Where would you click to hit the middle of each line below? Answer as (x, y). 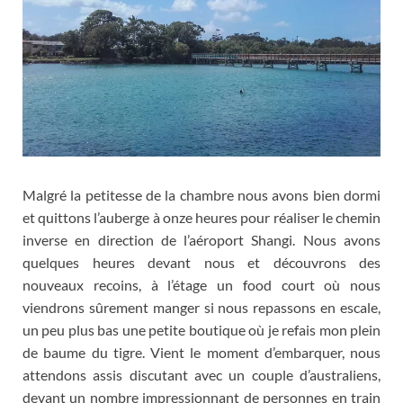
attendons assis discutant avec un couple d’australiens (200, 374)
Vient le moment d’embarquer (246, 352)
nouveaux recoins (81, 284)
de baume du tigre (82, 352)
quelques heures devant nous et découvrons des (201, 262)
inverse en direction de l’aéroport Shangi (158, 239)
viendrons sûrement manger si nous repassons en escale (200, 307)
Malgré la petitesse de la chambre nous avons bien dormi (201, 194)
